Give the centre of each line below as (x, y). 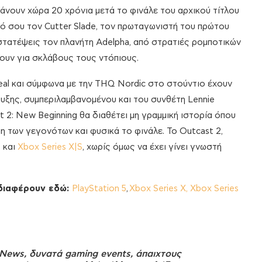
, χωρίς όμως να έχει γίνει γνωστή (152, 147)
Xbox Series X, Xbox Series (184, 189)
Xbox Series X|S (50, 147)
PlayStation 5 (99, 189)
